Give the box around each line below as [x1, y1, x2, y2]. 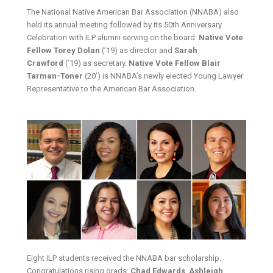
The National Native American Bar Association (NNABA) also [27, 7, 239, 17]
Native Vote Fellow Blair [129, 58, 221, 68]
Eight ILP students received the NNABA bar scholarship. [27, 253, 222, 263]
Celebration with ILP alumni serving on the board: [27, 33, 199, 43]
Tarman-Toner [27, 71, 83, 81]
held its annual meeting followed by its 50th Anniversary [27, 20, 222, 30]
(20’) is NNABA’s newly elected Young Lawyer [83, 71, 244, 81]
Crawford [27, 58, 64, 68]
